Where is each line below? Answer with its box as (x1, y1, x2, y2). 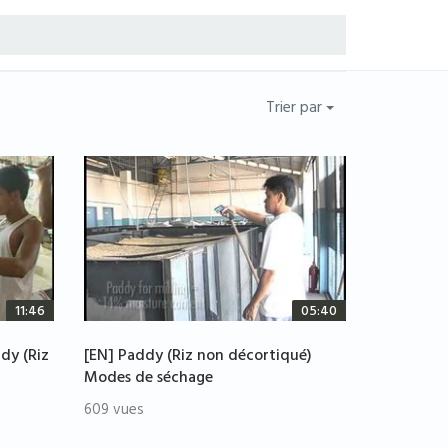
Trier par (266, 94, 326, 124)
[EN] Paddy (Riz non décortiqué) (83, 342, 312, 373)
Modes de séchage (83, 364, 213, 395)
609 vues (83, 397, 144, 427)
